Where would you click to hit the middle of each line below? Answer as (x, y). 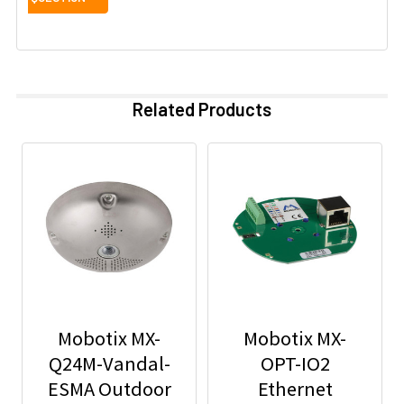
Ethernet (295, 388)
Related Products (202, 109)
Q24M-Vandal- (109, 363)
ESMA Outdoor (109, 388)
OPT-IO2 (295, 363)
